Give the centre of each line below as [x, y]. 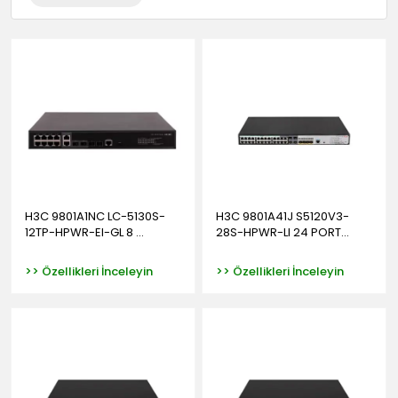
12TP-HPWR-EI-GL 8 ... [84, 232]
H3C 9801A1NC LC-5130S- [95, 216]
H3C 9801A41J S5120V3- [282, 216]
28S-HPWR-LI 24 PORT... [282, 232]
